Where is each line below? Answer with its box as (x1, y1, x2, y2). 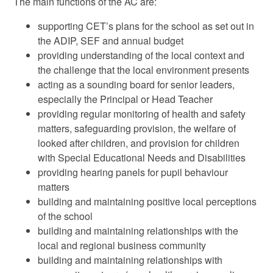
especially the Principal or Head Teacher (38, 92, 213, 107)
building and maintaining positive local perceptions (38, 194, 257, 209)
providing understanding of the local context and (38, 48, 245, 63)
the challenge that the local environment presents (38, 63, 250, 77)
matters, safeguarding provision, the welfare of (38, 121, 236, 136)
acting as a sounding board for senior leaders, (38, 77, 235, 92)
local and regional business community (38, 238, 207, 253)
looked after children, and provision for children (38, 136, 240, 151)
